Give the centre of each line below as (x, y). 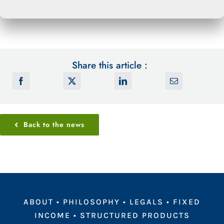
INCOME (52, 215)
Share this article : (109, 65)
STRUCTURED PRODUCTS (135, 215)
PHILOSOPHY (91, 202)
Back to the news (54, 125)
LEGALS (146, 202)
